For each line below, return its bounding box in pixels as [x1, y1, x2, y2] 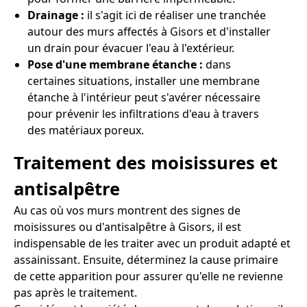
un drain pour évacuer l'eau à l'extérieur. [27, 40, 234, 56]
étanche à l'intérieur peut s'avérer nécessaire [27, 89, 260, 105]
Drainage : [27, 7, 87, 23]
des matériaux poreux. [27, 122, 144, 138]
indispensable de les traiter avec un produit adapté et [14, 236, 291, 251]
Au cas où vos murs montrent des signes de [14, 203, 241, 219]
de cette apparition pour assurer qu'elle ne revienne [14, 269, 283, 284]
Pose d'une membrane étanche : [27, 56, 206, 72]
